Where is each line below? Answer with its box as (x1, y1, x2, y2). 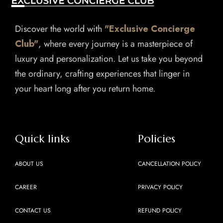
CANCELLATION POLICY (138, 159, 201, 169)
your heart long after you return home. (15, 82, 155, 96)
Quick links (15, 132, 70, 146)
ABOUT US (15, 159, 43, 169)
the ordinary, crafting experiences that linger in (15, 67, 190, 81)
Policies (138, 132, 175, 146)
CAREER (15, 183, 37, 192)
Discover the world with (15, 22, 105, 36)
